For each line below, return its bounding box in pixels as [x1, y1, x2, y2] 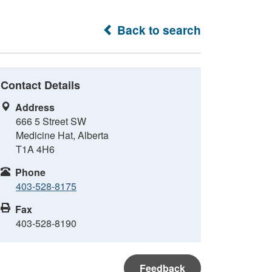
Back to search [114, 21, 201, 38]
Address [15, 100, 55, 114]
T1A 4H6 [16, 142, 55, 156]
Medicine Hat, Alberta [16, 128, 109, 142]
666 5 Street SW [16, 114, 86, 128]
